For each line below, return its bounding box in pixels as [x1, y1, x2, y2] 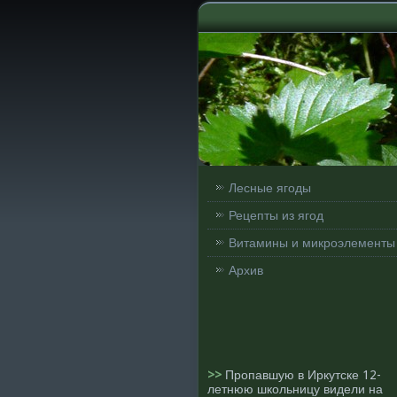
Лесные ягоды [229, 181, 311, 195]
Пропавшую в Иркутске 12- [225, 368, 381, 382]
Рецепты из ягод [229, 208, 323, 222]
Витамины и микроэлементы [229, 236, 395, 250]
